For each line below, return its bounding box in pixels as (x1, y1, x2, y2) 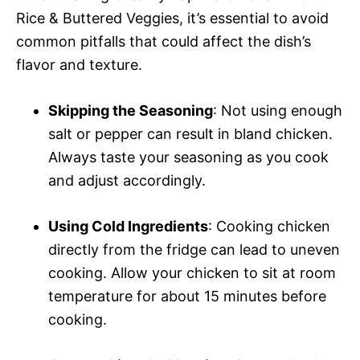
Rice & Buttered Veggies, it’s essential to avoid (16, 9, 329, 27)
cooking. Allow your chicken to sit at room (48, 264, 336, 281)
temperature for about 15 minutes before (48, 287, 326, 305)
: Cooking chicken (208, 217, 330, 235)
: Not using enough (213, 101, 342, 119)
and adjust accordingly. (48, 171, 206, 189)
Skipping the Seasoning (48, 101, 213, 119)
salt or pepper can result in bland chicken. (48, 125, 333, 142)
